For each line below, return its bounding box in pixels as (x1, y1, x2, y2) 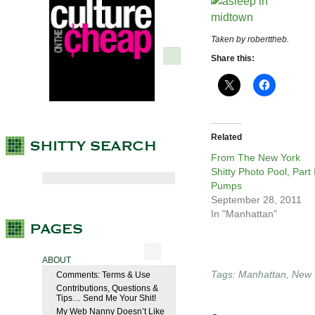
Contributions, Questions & (56, 283, 158, 294)
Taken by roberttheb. (211, 34, 289, 45)
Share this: (211, 53, 255, 64)
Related (211, 132, 242, 143)
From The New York (211, 152, 300, 164)
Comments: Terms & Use (56, 270, 150, 281)
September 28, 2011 (211, 194, 302, 206)
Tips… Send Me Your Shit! (56, 293, 156, 304)
